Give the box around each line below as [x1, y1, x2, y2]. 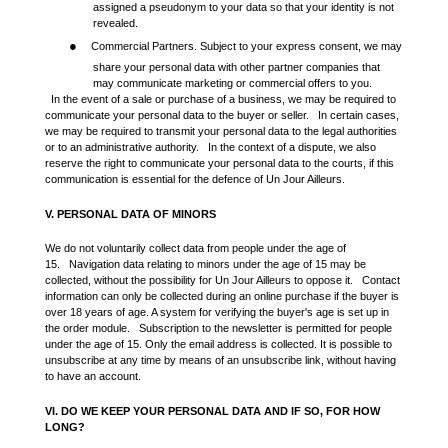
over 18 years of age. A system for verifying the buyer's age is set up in [45, 306, 389, 319]
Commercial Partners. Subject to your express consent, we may [91, 39, 402, 52]
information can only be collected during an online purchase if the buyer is [45, 290, 399, 303]
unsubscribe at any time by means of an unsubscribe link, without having [45, 354, 396, 367]
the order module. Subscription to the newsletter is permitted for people [45, 322, 392, 335]
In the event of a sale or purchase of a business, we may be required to [45, 92, 396, 105]
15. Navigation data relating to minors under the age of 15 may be [45, 258, 366, 271]
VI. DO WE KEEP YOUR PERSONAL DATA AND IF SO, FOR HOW [45, 404, 380, 417]
